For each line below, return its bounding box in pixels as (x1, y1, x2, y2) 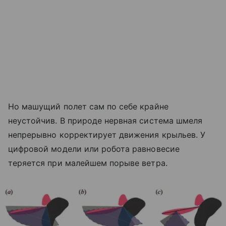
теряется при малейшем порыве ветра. (8, 158, 167, 168)
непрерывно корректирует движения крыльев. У (8, 130, 206, 140)
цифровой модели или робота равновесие (8, 144, 180, 154)
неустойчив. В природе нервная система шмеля (8, 116, 203, 126)
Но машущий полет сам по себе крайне (8, 101, 168, 112)
